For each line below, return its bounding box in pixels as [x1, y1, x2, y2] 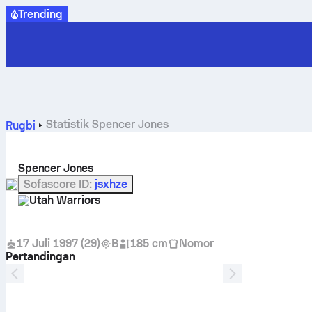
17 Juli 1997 [17, 237, 78, 250]
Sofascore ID [24, 177, 89, 191]
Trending [17, 7, 63, 21]
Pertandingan [6, 250, 75, 263]
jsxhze [94, 177, 127, 191]
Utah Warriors [29, 193, 100, 207]
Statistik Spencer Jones [45, 118, 169, 131]
